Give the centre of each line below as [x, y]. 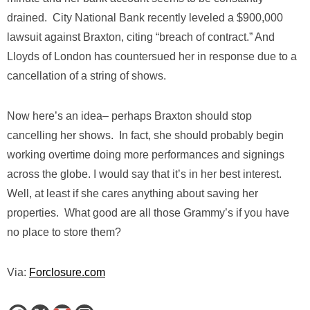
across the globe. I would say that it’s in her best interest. [144, 174]
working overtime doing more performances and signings [146, 155]
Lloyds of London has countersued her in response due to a [152, 56]
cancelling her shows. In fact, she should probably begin [145, 135]
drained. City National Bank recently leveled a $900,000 [145, 18]
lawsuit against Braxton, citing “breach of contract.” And [141, 37]
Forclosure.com [67, 272]
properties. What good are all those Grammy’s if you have [148, 213]
